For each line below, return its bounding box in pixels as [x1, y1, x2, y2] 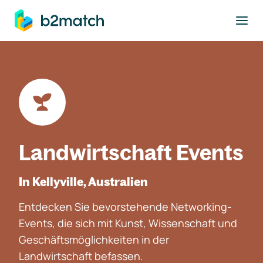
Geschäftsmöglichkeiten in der [19, 232, 169, 247]
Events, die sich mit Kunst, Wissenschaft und [19, 216, 237, 230]
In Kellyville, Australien [19, 174, 148, 189]
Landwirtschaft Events [19, 139, 244, 166]
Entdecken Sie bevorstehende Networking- [19, 200, 232, 214]
